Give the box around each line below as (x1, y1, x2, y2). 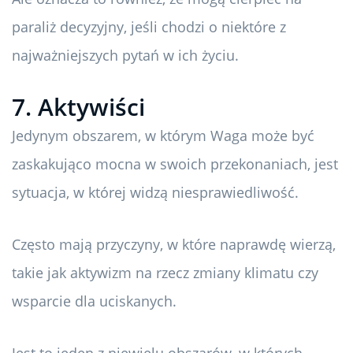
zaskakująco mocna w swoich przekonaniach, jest (12, 154, 338, 174)
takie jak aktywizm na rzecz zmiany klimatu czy (12, 263, 318, 283)
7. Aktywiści (12, 91, 145, 124)
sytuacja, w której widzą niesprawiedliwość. (12, 183, 299, 203)
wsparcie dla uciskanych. (12, 292, 176, 311)
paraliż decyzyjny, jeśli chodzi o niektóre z (12, 17, 286, 37)
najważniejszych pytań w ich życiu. (12, 46, 239, 65)
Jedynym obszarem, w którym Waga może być (12, 126, 314, 146)
